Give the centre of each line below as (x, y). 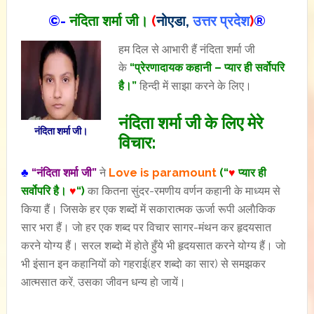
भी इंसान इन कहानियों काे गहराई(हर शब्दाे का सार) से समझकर (143, 264)
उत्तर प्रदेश (221, 21)
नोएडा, (172, 21)
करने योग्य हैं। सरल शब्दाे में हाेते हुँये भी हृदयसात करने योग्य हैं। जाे (153, 246)
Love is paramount (162, 173)
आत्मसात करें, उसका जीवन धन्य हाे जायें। (103, 282)
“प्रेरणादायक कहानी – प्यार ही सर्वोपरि (205, 68)
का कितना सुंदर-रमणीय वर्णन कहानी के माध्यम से (182, 191)
